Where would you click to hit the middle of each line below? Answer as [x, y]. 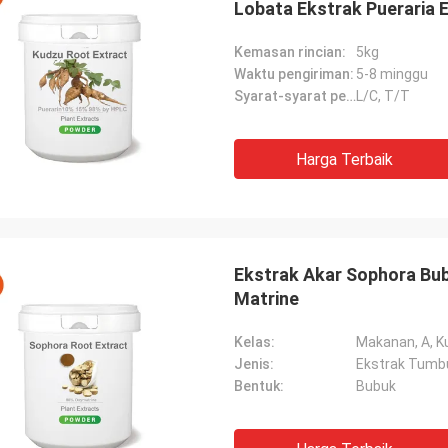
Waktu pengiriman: [294, 74]
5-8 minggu [392, 74]
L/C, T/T [383, 96]
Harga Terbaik [344, 159]
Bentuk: [259, 386]
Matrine [266, 298]
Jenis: [254, 364]
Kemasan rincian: [290, 52]
